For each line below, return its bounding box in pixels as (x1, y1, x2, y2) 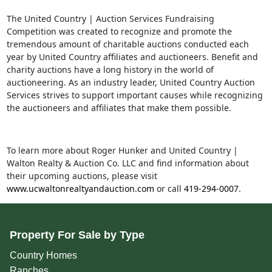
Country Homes (9, 250, 77, 261)
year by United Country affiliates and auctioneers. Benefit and (6, 51, 258, 63)
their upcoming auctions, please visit (6, 170, 157, 182)
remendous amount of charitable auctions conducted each (9, 38, 249, 50)
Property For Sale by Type (9, 229, 144, 242)
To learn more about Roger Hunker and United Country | (6, 144, 238, 157)
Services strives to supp (6, 89, 103, 101)
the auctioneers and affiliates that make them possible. (6, 102, 234, 114)
